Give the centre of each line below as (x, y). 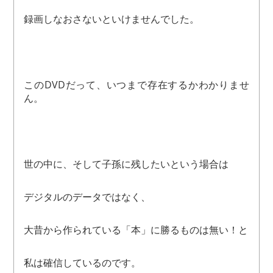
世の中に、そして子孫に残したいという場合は (126, 164)
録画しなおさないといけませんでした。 (112, 19)
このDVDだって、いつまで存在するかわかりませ (136, 85)
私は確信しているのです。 (83, 263)
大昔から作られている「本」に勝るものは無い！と (136, 230)
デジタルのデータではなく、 (87, 197)
